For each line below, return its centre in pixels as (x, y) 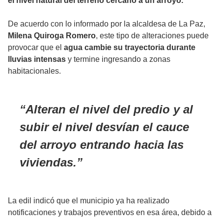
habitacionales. (34, 71)
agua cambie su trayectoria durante (130, 48)
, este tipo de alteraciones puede (152, 36)
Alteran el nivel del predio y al (109, 110)
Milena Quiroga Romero (52, 36)
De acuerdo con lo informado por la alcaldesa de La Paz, (107, 24)
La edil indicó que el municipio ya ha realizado (89, 201)
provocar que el (36, 48)
